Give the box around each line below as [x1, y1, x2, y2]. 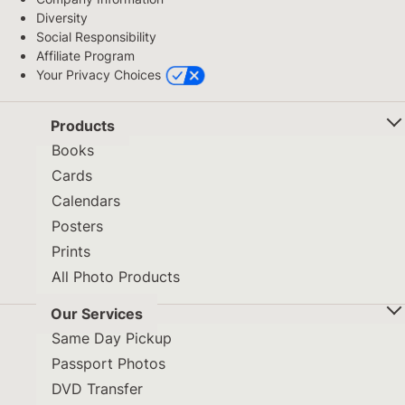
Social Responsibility [36, 29, 156, 45]
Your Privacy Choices [36, 67, 161, 83]
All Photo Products [52, 268, 180, 287]
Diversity [36, 10, 88, 26]
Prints [52, 242, 90, 261]
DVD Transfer [52, 380, 143, 399]
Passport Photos [52, 354, 165, 373]
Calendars [52, 192, 120, 211]
